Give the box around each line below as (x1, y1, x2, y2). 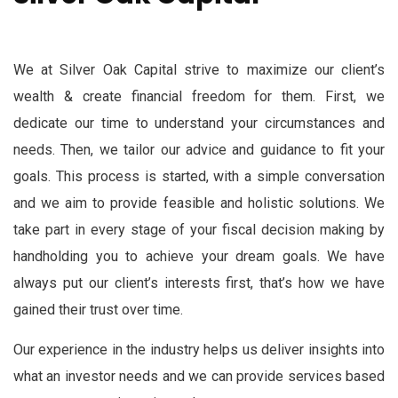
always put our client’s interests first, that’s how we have (13, 275, 385, 291)
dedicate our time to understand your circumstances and (13, 115, 385, 131)
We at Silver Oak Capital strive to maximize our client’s (13, 61, 385, 78)
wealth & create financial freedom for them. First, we (13, 88, 385, 105)
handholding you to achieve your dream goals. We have (13, 248, 385, 265)
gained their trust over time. (13, 301, 183, 318)
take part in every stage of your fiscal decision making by (13, 221, 385, 238)
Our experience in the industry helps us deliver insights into (13, 341, 385, 358)
